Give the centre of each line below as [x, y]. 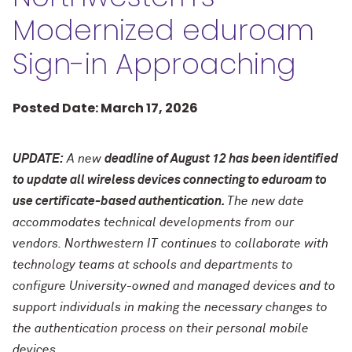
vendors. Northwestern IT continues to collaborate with [170, 244]
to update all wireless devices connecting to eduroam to [170, 180]
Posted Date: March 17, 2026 [105, 108]
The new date [266, 201]
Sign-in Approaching [154, 64]
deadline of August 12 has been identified [221, 159]
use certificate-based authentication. [120, 201]
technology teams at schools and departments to [153, 265]
